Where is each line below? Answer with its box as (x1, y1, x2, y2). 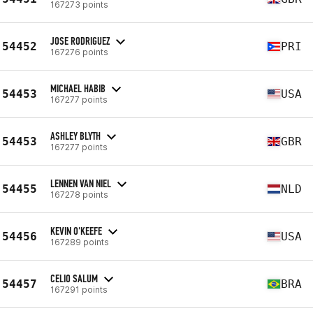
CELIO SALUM (50, 271, 98, 285)
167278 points (50, 189, 108, 200)
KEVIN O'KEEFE (50, 224, 102, 238)
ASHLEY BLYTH (50, 129, 101, 143)
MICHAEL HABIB (50, 81, 105, 95)
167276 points (50, 46, 108, 57)
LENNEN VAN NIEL (50, 176, 111, 190)
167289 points (50, 236, 109, 247)
